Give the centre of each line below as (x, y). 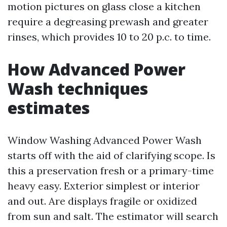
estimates (49, 108)
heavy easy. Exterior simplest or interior (104, 186)
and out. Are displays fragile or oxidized (102, 201)
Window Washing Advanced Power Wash (105, 140)
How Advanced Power (97, 69)
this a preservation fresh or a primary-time (111, 171)
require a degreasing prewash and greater (108, 22)
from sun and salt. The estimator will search (113, 216)
